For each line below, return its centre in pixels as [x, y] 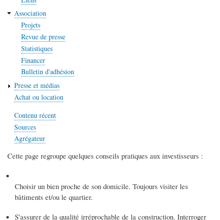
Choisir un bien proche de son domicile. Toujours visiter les [101, 186]
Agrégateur [30, 138]
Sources [25, 127]
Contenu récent [35, 115]
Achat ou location [39, 97]
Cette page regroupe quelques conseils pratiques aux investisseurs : [105, 155]
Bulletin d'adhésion [48, 72]
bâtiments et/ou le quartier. [54, 197]
